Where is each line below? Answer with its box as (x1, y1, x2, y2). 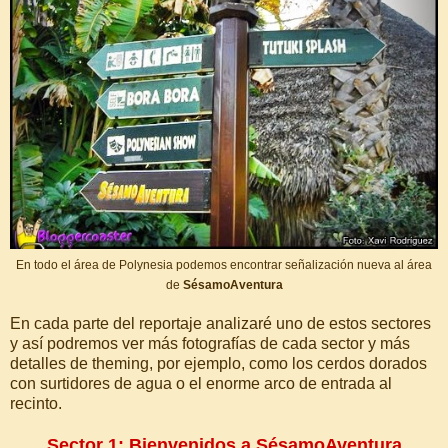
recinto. (10, 395, 62, 413)
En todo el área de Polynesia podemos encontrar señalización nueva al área (16, 258, 432, 273)
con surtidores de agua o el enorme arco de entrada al (10, 375, 392, 393)
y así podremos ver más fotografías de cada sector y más (10, 335, 410, 353)
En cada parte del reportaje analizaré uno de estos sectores (10, 315, 431, 333)
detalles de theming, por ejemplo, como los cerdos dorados (10, 355, 427, 373)
